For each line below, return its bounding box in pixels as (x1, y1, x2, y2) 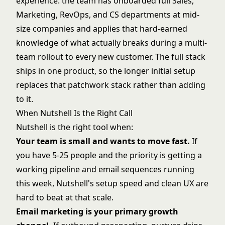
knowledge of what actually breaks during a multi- (16, 37, 207, 48)
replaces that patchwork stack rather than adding (16, 79, 205, 90)
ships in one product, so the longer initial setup (16, 65, 195, 76)
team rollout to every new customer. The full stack (16, 51, 205, 62)
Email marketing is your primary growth (16, 205, 178, 217)
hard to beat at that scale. (16, 191, 114, 203)
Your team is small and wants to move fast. (16, 135, 190, 147)
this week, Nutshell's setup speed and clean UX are (16, 177, 208, 189)
